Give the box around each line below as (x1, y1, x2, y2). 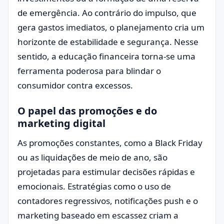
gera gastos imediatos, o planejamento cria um (17, 21, 204, 33)
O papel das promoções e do (17, 104, 157, 117)
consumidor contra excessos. (17, 79, 133, 91)
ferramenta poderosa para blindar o (17, 65, 161, 76)
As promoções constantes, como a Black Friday (17, 137, 202, 148)
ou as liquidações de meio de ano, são (17, 151, 167, 163)
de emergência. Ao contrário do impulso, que (17, 7, 196, 18)
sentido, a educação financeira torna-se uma (17, 50, 195, 62)
